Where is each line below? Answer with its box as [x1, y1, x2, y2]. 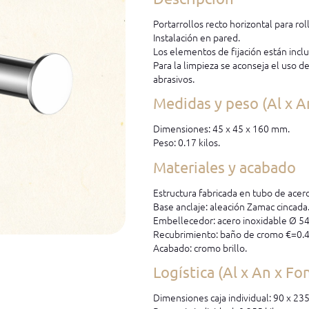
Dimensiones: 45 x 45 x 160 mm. [153, 121, 290, 136]
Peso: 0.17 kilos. [153, 135, 221, 150]
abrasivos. [153, 71, 195, 86]
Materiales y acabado [153, 157, 297, 176]
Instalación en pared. [153, 30, 241, 44]
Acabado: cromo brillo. [153, 240, 248, 255]
